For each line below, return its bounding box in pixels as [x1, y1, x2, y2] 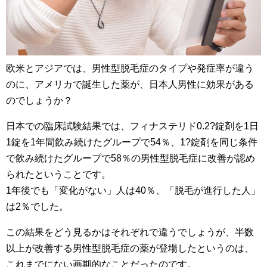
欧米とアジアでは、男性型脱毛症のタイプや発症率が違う [6, 63, 254, 73]
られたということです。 [6, 169, 111, 179]
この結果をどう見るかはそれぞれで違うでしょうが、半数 [6, 226, 254, 237]
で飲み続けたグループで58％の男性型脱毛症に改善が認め [6, 153, 255, 163]
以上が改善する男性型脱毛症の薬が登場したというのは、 [6, 243, 254, 253]
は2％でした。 [6, 201, 69, 212]
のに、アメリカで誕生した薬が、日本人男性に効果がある [6, 79, 254, 89]
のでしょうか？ [6, 95, 73, 105]
